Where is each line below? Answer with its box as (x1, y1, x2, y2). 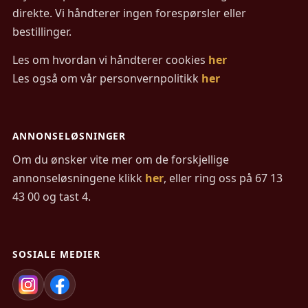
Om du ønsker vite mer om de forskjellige (12, 151, 229, 167)
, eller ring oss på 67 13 (164, 170, 283, 186)
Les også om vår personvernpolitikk (12, 70, 201, 86)
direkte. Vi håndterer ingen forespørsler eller (12, 5, 246, 21)
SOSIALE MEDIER (12, 247, 100, 261)
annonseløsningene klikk (12, 170, 145, 186)
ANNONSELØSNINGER (12, 129, 126, 142)
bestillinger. (12, 23, 71, 39)
